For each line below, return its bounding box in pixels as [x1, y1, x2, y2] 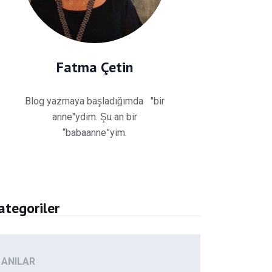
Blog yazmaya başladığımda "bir [25, 95, 165, 107]
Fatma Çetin [56, 57, 133, 76]
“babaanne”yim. [63, 126, 127, 138]
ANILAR [1, 256, 35, 268]
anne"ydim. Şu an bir [52, 110, 137, 123]
